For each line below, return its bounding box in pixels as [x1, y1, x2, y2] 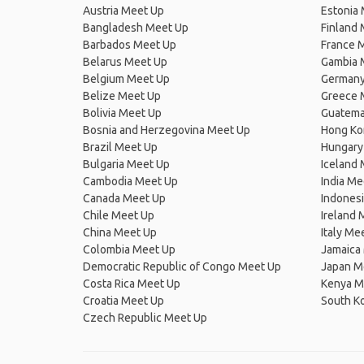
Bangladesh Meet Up [83, 21, 188, 34]
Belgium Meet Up [83, 72, 170, 85]
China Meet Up [83, 226, 157, 239]
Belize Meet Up [83, 89, 161, 102]
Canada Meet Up [83, 192, 166, 205]
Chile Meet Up [83, 209, 154, 222]
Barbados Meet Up [83, 38, 176, 51]
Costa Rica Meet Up [83, 277, 180, 290]
